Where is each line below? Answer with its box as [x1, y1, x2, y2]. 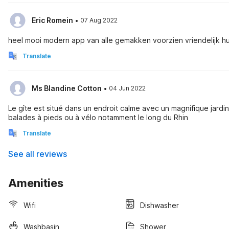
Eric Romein [32, 16, 73, 25]
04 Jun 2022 [109, 84, 146, 92]
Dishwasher [140, 200, 179, 210]
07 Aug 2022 [80, 16, 118, 24]
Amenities [8, 176, 63, 190]
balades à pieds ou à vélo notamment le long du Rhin [8, 113, 188, 122]
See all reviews [8, 149, 67, 159]
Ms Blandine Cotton [32, 84, 102, 93]
